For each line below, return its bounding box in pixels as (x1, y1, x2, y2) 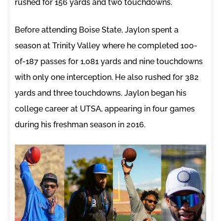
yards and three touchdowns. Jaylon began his (15, 88, 186, 98)
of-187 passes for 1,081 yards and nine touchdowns (15, 57, 203, 67)
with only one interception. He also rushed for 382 (15, 73, 199, 82)
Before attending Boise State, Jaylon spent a (15, 25, 179, 35)
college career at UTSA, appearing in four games (15, 104, 195, 114)
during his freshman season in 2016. (15, 120, 146, 130)
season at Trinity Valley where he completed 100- (15, 41, 197, 51)
